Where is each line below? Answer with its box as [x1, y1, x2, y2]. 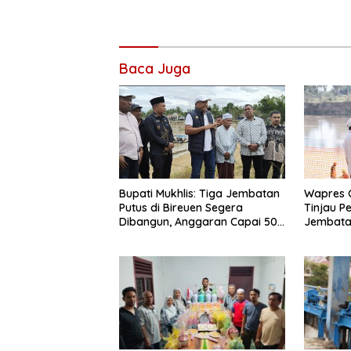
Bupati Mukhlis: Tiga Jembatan [119, 186, 280, 201]
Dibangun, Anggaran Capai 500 [119, 215, 284, 230]
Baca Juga [119, 60, 190, 78]
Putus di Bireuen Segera [119, 201, 243, 215]
